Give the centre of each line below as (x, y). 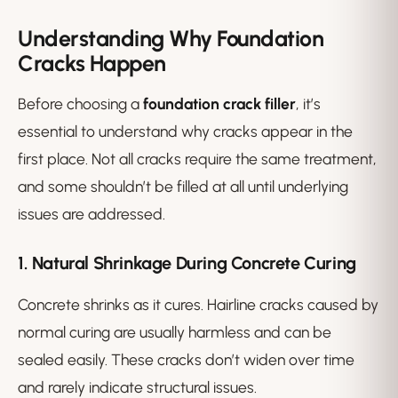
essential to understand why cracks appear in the (185, 131)
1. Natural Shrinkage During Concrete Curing (187, 263)
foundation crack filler (219, 104)
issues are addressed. (92, 214)
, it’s (308, 104)
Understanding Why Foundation (171, 39)
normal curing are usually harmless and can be (175, 332)
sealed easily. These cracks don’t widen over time (186, 360)
